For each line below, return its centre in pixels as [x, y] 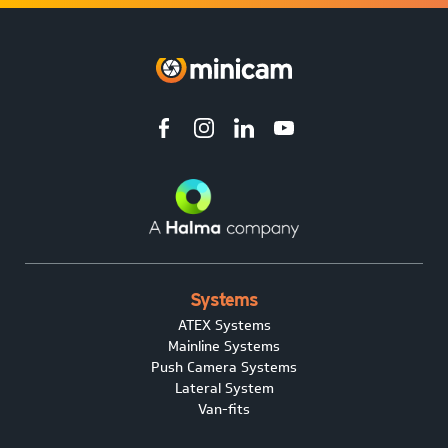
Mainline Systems [224, 347]
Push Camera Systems [224, 368]
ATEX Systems [224, 326]
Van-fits [224, 410]
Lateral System [224, 389]
